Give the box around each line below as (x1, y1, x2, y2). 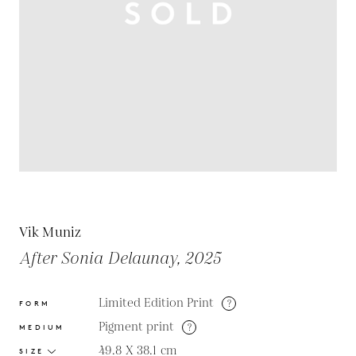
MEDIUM (19, 323, 65, 332)
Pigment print (99, 319, 174, 336)
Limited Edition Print (99, 295, 214, 312)
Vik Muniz (19, 223, 82, 243)
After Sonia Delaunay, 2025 (19, 247, 221, 272)
